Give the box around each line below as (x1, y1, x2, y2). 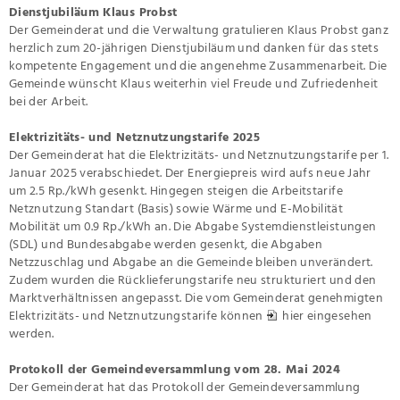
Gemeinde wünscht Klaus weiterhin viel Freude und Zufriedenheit (9, 72, 379, 92)
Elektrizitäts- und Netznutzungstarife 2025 (9, 126, 261, 146)
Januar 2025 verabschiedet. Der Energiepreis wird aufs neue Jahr (9, 162, 371, 181)
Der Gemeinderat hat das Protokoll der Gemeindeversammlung (9, 376, 361, 396)
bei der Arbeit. (9, 90, 88, 110)
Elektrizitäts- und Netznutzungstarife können (9, 304, 267, 324)
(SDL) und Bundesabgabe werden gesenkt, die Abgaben (9, 233, 322, 253)
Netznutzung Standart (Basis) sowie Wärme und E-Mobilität (9, 197, 344, 217)
